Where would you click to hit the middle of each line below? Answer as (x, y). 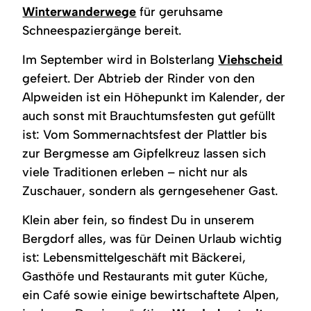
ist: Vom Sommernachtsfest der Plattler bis (145, 134)
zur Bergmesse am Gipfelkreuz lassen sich (144, 153)
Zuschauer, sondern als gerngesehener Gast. (150, 191)
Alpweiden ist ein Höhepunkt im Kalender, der (154, 97)
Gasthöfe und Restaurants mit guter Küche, (145, 276)
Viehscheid (251, 59)
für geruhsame (180, 11)
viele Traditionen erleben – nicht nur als (135, 172)
